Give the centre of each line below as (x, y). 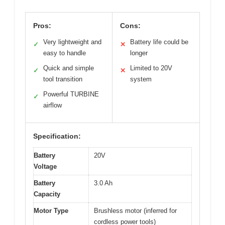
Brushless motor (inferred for (135, 210)
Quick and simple (69, 68)
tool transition (63, 79)
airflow (52, 105)
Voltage (45, 166)
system (141, 79)
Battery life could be (159, 42)
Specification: (57, 136)
